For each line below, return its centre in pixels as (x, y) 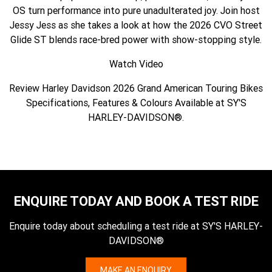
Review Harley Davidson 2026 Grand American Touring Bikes (136, 88)
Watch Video (136, 64)
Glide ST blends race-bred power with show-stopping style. (136, 40)
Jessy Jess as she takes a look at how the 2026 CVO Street (136, 25)
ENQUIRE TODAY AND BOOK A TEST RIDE (136, 202)
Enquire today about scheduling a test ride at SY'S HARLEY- (136, 226)
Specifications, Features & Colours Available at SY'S (136, 103)
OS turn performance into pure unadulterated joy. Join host (136, 11)
